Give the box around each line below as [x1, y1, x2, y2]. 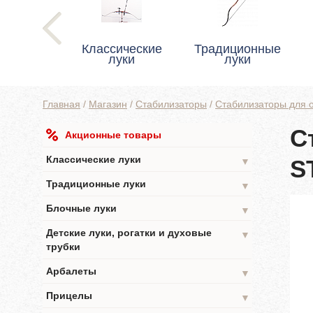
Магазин [89, 99, 127, 110]
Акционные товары [65, 129, 161, 140]
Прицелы [46, 290, 92, 301]
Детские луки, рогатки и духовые [46, 227, 212, 238]
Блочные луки [46, 203, 117, 214]
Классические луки [46, 154, 141, 165]
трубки [46, 241, 80, 252]
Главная [43, 99, 80, 110]
